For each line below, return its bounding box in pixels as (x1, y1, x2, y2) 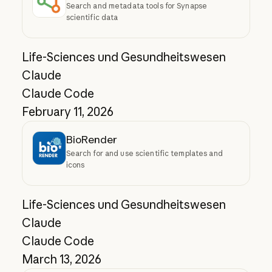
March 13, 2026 (21, 252, 101, 267)
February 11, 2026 (21, 104, 114, 120)
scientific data (66, 13, 118, 22)
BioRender (66, 133, 117, 146)
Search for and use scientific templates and (66, 149, 223, 158)
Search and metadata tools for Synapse (66, 1, 208, 11)
